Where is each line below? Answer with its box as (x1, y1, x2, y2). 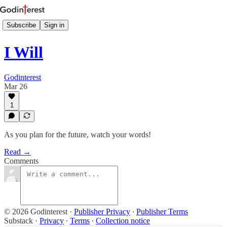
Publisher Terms (136, 207, 188, 216)
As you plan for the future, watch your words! (4, 130, 151, 139)
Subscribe (7, 21, 36, 29)
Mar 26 (4, 82, 27, 91)
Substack (4, 216, 33, 225)
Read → (4, 147, 31, 156)
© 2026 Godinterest (4, 207, 67, 216)
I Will (4, 43, 43, 62)
